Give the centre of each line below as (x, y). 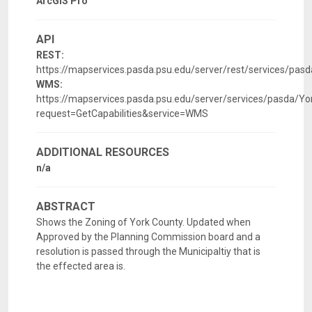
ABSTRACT (66, 207)
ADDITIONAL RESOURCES (103, 153)
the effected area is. (81, 266)
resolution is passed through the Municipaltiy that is (148, 252)
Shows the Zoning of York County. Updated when (143, 223)
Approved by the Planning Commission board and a (148, 237)
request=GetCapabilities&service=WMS (122, 114)
